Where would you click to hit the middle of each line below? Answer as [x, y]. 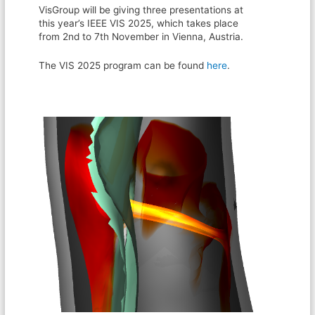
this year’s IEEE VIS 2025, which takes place [139, 23]
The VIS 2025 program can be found [123, 65]
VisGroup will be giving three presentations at [141, 9]
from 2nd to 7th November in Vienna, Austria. [141, 36]
